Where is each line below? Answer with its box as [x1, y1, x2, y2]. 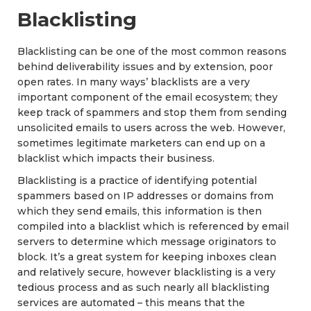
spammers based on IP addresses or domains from [17, 189, 274, 202]
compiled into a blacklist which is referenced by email [17, 219, 289, 233]
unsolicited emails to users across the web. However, [17, 121, 285, 134]
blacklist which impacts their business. [17, 151, 215, 165]
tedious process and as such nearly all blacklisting [17, 280, 269, 294]
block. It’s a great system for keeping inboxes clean [17, 250, 276, 263]
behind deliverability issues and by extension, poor [17, 60, 273, 73]
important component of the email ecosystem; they [17, 90, 278, 103]
